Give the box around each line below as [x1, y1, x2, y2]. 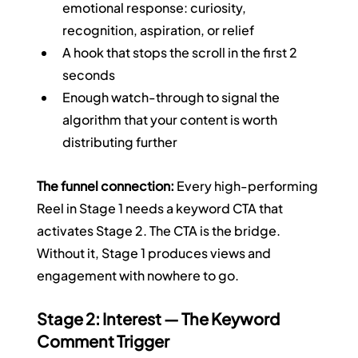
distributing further [62, 133, 178, 151]
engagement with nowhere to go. [37, 267, 240, 284]
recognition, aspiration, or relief [62, 22, 255, 39]
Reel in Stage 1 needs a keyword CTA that [37, 200, 286, 217]
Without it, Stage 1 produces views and [37, 245, 274, 262]
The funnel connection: [37, 177, 175, 195]
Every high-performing [174, 177, 321, 195]
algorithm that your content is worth [62, 111, 280, 129]
